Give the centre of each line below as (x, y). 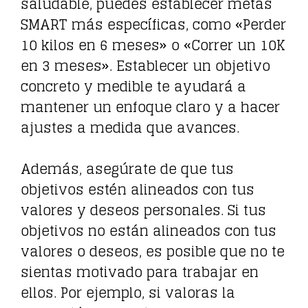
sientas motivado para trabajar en (140, 272)
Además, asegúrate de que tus (127, 169)
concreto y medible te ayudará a (133, 86)
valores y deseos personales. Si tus (143, 210)
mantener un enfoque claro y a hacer (150, 107)
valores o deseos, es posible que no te (153, 251)
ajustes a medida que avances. (130, 128)
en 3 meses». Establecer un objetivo (145, 66)
